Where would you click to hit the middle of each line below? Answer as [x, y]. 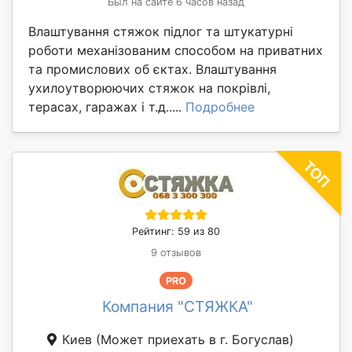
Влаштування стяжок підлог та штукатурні [161, 31]
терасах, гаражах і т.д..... [107, 106]
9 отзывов [176, 252]
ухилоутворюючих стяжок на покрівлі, [149, 88]
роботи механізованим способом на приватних [176, 50]
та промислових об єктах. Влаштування [152, 69]
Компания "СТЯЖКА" [178, 307]
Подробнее [220, 106]
